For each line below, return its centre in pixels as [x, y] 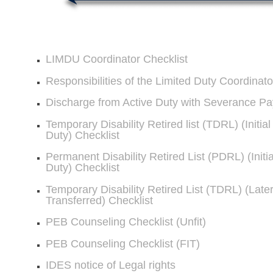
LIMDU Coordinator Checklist [116, 59]
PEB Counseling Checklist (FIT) [122, 243]
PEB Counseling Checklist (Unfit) [126, 222]
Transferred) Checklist [99, 200]
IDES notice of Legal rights [110, 265]
